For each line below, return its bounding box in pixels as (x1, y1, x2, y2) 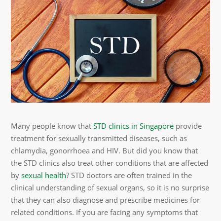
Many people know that (11, 121, 94, 131)
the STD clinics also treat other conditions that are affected (11, 158, 209, 168)
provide (174, 121, 202, 131)
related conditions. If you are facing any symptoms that (11, 207, 198, 217)
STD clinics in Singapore (93, 121, 174, 131)
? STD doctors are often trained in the (66, 170, 192, 180)
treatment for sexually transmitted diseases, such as (11, 133, 187, 143)
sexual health (21, 170, 67, 180)
